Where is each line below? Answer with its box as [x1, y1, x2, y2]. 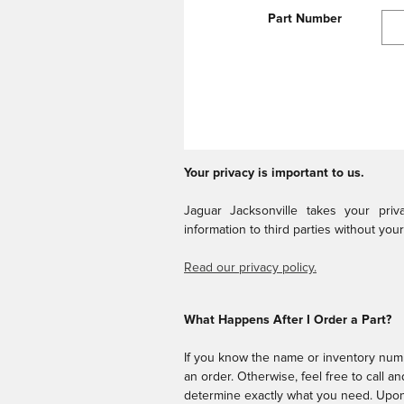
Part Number [267, 13, 342, 25]
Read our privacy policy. [184, 262, 317, 274]
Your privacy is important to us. [184, 167, 364, 179]
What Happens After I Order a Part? [184, 314, 391, 326]
